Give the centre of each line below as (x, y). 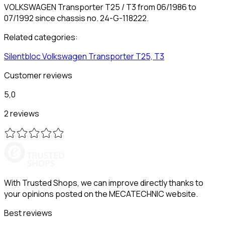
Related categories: (41, 37)
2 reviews (22, 113)
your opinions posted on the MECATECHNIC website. (101, 194)
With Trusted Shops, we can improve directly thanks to (104, 183)
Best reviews (28, 213)
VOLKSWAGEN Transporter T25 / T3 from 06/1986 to (100, 7)
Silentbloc (22, 56)
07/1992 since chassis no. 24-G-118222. (76, 18)
